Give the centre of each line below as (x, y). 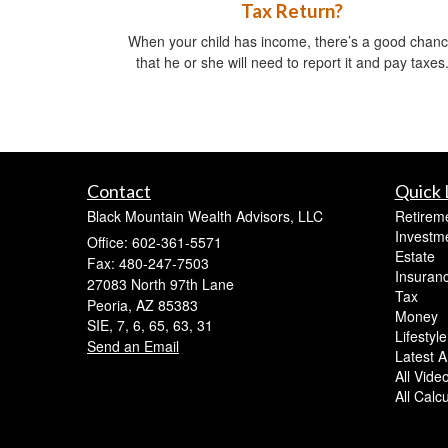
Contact (119, 190)
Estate (414, 255)
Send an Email (133, 345)
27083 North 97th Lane (160, 283)
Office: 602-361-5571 (154, 241)
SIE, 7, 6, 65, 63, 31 (150, 324)
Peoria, (109, 304)
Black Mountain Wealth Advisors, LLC (205, 215)
